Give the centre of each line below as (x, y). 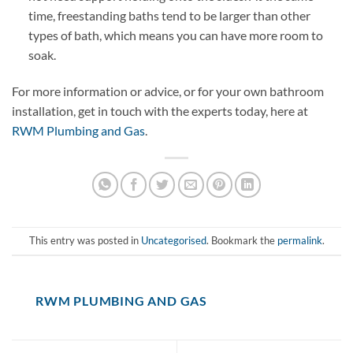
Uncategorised (173, 241)
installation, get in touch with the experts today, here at (160, 111)
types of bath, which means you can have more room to (175, 35)
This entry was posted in (85, 241)
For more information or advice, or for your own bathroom (168, 91)
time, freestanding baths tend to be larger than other (169, 16)
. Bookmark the (242, 241)
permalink (299, 241)
